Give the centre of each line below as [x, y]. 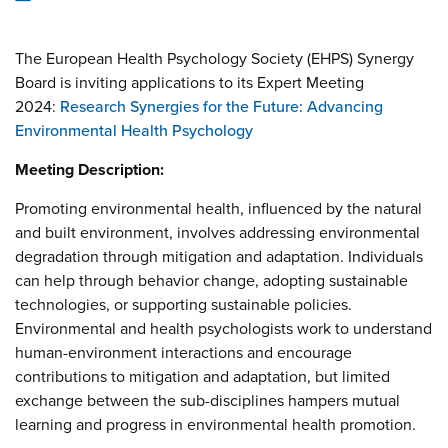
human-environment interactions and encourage [183, 352]
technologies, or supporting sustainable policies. [183, 304]
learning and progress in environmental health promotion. [215, 424]
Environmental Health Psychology [134, 130]
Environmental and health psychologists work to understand [223, 328]
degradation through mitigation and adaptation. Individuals [219, 256]
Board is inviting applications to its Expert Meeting [189, 82]
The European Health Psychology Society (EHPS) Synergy [214, 58]
